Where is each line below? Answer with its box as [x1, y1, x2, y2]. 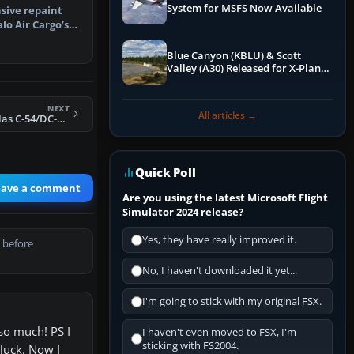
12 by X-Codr [167, 74, 228, 88]
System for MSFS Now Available [167, 2, 322, 16]
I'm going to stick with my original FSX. [142, 295, 322, 309]
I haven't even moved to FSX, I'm [142, 326, 296, 340]
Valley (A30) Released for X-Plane [167, 62, 326, 76]
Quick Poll [135, 164, 196, 181]
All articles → [198, 108, 257, 122]
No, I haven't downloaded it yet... [142, 264, 297, 278]
